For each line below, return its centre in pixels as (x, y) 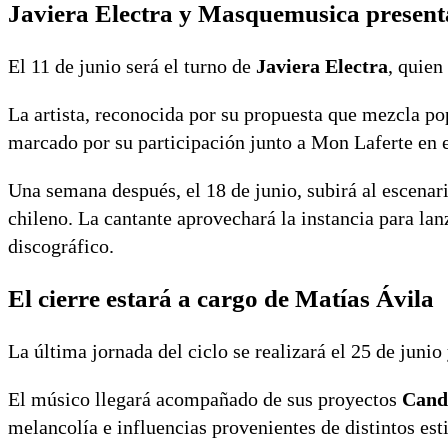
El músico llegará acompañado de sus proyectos (205, 398)
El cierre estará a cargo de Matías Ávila (221, 299)
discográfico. (61, 246)
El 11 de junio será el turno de (132, 66)
